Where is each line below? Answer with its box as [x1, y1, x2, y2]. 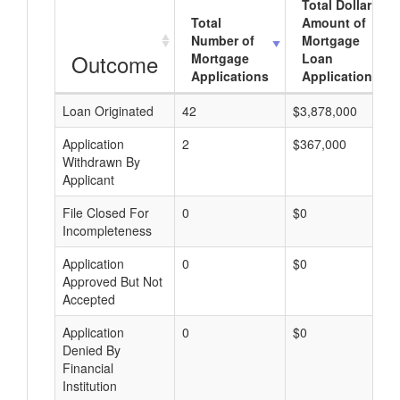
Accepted [62, 290, 115, 308]
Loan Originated [62, 102, 154, 120]
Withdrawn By [62, 153, 140, 171]
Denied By [62, 341, 121, 359]
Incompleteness [62, 221, 152, 239]
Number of [191, 31, 254, 49]
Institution [62, 377, 117, 395]
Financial [62, 359, 113, 377]
